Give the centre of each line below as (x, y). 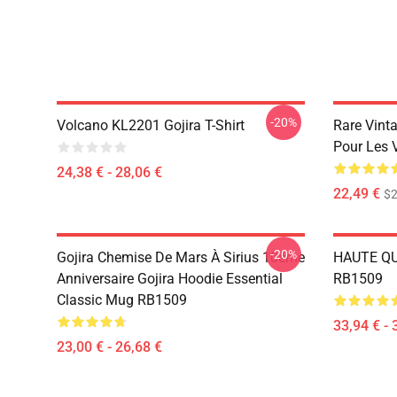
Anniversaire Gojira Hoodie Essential (170, 279)
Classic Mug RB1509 (122, 300)
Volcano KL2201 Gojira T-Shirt (151, 125)
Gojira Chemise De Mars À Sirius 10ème (181, 257)
